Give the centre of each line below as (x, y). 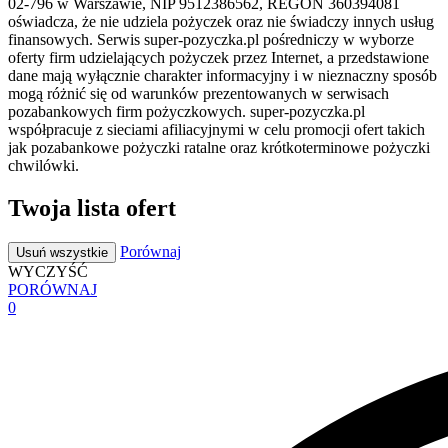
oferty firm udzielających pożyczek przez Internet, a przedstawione (218, 57)
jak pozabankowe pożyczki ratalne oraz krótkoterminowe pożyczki (219, 147)
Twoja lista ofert (92, 207)
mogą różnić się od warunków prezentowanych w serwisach (198, 93)
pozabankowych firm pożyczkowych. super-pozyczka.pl (186, 111)
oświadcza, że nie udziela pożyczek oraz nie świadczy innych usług (221, 21)
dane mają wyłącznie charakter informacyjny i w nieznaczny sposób (222, 75)
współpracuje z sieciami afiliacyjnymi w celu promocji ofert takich (216, 129)
